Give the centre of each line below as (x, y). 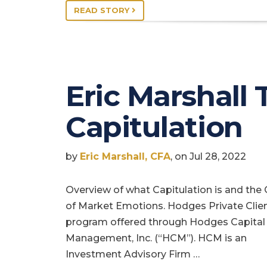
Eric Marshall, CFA (125, 156)
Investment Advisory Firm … (133, 254)
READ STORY (103, 10)
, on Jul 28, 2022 (208, 156)
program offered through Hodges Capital (165, 222)
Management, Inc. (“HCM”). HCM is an (156, 238)
